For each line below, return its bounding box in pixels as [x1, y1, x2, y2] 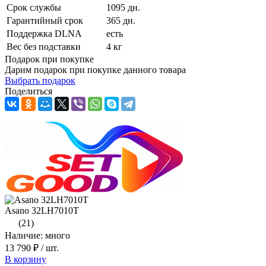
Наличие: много [5, 230, 70, 240]
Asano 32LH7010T [5, 205, 79, 216]
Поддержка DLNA [7, 28, 82, 39]
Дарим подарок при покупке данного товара [5, 64, 186, 75]
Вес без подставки [7, 41, 81, 52]
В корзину [5, 254, 46, 264]
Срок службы [7, 2, 61, 12]
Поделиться [5, 85, 52, 96]
